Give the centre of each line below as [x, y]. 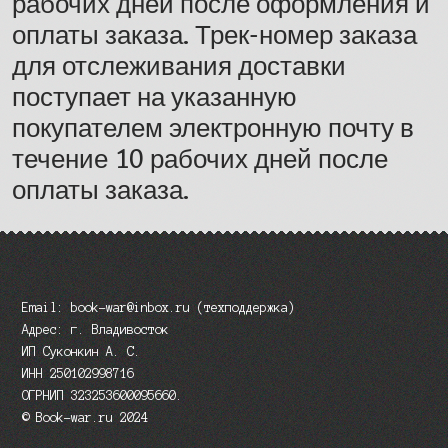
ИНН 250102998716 [78, 374]
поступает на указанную [154, 96]
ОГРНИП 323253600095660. [103, 396]
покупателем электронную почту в [212, 127]
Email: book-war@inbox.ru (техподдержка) [159, 308]
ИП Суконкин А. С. [82, 352]
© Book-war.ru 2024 [85, 418]
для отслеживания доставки [178, 65]
